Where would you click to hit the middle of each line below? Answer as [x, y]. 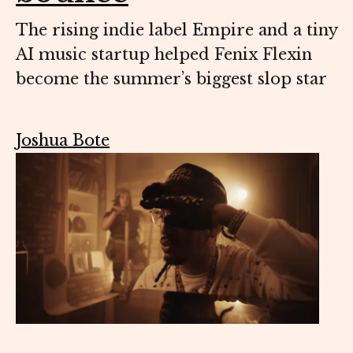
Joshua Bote [63, 141]
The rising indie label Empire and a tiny [176, 30]
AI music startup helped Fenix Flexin [164, 55]
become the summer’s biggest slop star [171, 79]
